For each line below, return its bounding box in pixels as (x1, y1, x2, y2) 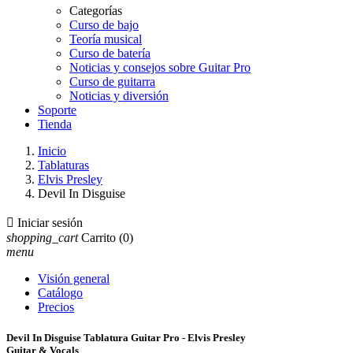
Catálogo (38, 286, 83, 299)
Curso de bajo (69, 18, 139, 32)
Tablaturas (38, 158, 89, 172)
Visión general (38, 272, 110, 285)
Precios (38, 300, 74, 314)
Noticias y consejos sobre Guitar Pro (69, 61, 251, 74)
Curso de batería (69, 46, 150, 60)
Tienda (38, 117, 72, 131)
